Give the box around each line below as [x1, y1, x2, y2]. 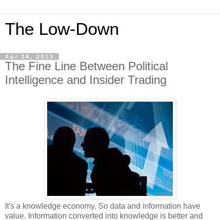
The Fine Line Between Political [5, 59, 168, 73]
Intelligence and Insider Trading [5, 73, 166, 86]
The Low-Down [5, 20, 119, 38]
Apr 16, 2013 [5, 54, 54, 59]
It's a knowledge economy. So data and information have [5, 201, 200, 210]
